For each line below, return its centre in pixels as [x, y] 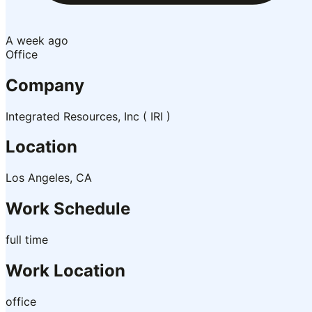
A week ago [37, 40]
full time [27, 240]
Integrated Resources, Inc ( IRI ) [88, 116]
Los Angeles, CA [49, 178]
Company [45, 85]
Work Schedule [68, 209]
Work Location [65, 271]
